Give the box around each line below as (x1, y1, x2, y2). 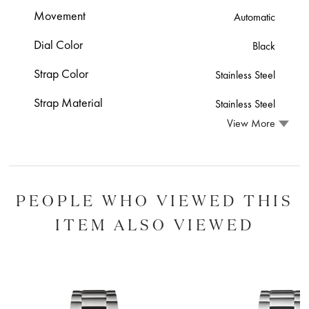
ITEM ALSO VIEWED (54, 214, 255, 235)
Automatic (233, 9, 275, 24)
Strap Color (34, 65, 89, 81)
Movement (34, 7, 86, 23)
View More (226, 116, 275, 131)
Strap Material (34, 94, 103, 110)
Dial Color (34, 36, 83, 52)
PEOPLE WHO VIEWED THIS (15, 190, 294, 210)
